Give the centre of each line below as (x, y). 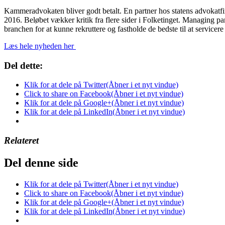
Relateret (21, 140)
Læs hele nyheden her (40, 46)
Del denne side (41, 162)
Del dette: (23, 65)
